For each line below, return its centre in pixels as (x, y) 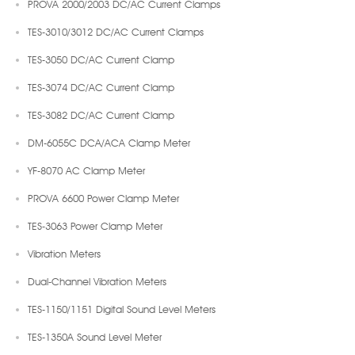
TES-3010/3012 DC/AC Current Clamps (116, 31)
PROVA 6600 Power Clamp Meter (103, 198)
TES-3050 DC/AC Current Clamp (101, 59)
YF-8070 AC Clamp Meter (86, 170)
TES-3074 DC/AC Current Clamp (101, 87)
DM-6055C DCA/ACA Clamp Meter (109, 142)
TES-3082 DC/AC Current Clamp (101, 115)
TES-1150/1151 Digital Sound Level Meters (122, 309)
